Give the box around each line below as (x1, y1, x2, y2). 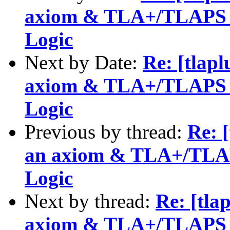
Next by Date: (25, 51, 143, 73)
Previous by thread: (25, 120, 187, 143)
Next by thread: (25, 189, 156, 212)
